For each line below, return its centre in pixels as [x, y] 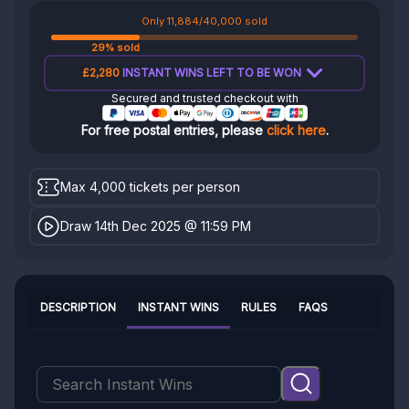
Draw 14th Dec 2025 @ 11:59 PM [156, 225]
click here [296, 130]
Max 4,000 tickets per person [151, 186]
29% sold [116, 47]
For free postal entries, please [173, 130]
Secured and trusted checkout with [204, 98]
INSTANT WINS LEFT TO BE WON [210, 72]
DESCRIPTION [78, 308]
